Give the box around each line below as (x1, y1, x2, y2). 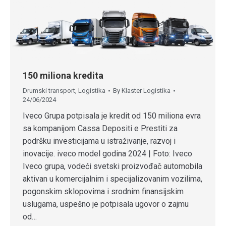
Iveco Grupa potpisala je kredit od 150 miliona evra (23, 111, 201, 121)
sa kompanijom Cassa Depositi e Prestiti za (23, 124, 178, 134)
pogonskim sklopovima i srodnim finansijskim (23, 187, 184, 197)
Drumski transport (23, 87, 75, 95)
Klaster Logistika (122, 87, 171, 95)
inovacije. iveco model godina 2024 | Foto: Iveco (23, 149, 192, 159)
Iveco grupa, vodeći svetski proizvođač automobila (23, 161, 202, 172)
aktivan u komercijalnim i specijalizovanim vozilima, (23, 174, 202, 184)
